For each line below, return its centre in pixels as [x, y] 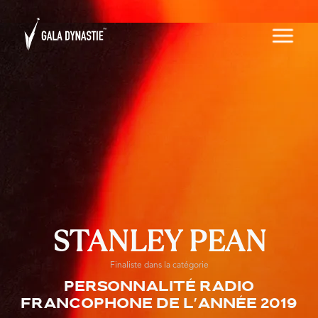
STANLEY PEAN [159, 241]
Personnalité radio [159, 287]
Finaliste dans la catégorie [159, 265]
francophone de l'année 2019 [159, 305]
